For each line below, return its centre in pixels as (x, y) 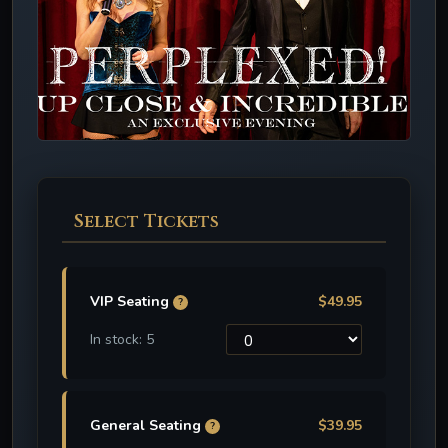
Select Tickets (146, 222)
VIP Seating (131, 302)
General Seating (147, 426)
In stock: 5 (122, 340)
